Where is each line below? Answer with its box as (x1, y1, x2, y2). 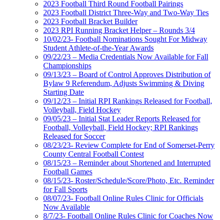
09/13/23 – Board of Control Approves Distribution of (43, 70, 211, 79)
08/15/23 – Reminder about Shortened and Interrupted (43, 158, 211, 167)
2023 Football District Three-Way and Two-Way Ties (43, 8, 209, 17)
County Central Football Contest (43, 149, 144, 158)
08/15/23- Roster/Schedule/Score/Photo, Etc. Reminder (43, 176, 214, 185)
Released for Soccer (43, 132, 105, 140)
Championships (43, 61, 91, 70)
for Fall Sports (43, 185, 87, 193)
